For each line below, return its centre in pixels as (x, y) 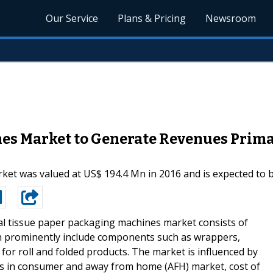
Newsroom (231, 18)
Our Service (72, 18)
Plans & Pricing (152, 18)
